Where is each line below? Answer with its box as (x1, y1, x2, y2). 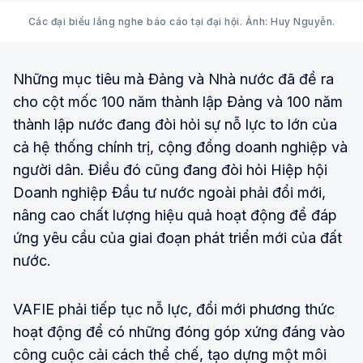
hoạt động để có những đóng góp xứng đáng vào (13, 322, 345, 340)
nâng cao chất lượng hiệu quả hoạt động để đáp (13, 206, 337, 224)
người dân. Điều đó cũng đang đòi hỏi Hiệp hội (13, 160, 327, 178)
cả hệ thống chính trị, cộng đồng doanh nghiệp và (13, 138, 348, 156)
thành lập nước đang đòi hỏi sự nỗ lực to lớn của (13, 115, 337, 133)
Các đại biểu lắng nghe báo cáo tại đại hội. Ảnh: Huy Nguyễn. (28, 15, 335, 28)
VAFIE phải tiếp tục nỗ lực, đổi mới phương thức (13, 300, 335, 318)
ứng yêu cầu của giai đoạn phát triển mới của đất (13, 228, 342, 246)
